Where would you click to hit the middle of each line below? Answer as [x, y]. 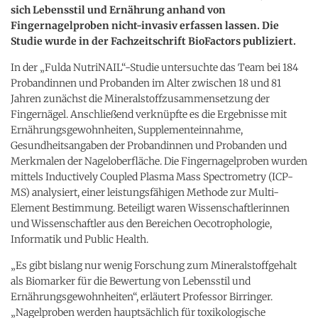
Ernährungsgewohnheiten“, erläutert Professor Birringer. [142, 296]
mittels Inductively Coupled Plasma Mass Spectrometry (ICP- [152, 176]
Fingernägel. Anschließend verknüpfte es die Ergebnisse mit [149, 114]
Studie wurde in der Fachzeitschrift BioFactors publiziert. [153, 41]
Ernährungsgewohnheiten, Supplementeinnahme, [127, 130]
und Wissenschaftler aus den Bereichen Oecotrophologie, [141, 223]
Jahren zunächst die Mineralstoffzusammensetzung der [140, 98]
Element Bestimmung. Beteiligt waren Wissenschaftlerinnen [150, 208]
